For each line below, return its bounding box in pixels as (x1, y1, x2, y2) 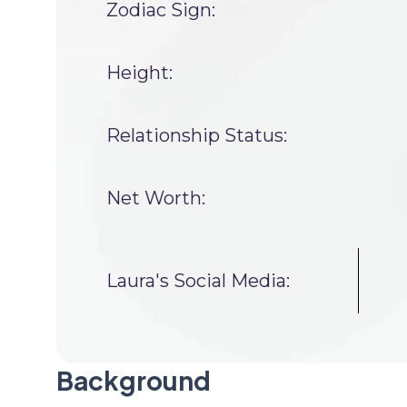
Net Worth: (106, 187, 205, 209)
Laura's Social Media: (106, 269, 290, 292)
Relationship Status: (106, 124, 287, 146)
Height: (106, 62, 173, 84)
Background (56, 364, 211, 396)
